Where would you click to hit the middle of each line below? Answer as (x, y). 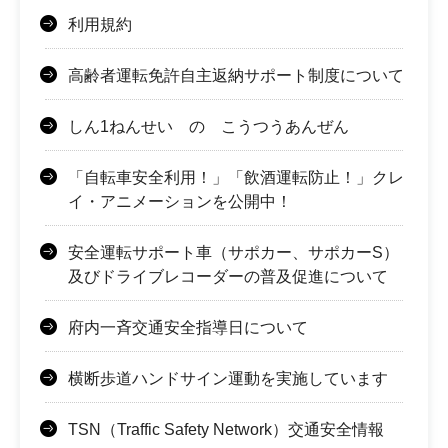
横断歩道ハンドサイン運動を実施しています (228, 378)
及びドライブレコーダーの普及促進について (228, 276)
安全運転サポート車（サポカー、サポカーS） (233, 252)
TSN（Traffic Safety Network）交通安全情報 (226, 429)
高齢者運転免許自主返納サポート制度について (236, 75)
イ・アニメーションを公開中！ (180, 201)
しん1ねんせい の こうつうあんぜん (208, 126)
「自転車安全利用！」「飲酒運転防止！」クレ (236, 177)
